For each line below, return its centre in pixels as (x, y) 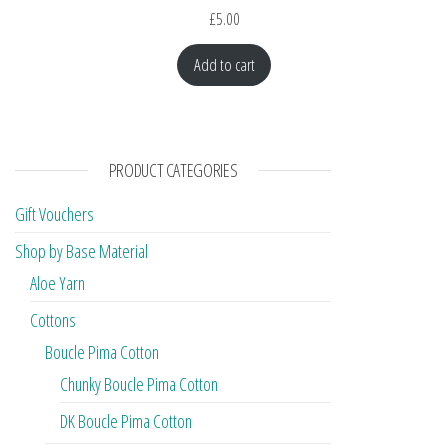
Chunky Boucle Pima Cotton (139, 384)
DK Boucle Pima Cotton (126, 421)
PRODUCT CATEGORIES (173, 170)
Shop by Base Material (81, 251)
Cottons (53, 320)
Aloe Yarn (57, 283)
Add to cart (224, 65)
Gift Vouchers (54, 214)
